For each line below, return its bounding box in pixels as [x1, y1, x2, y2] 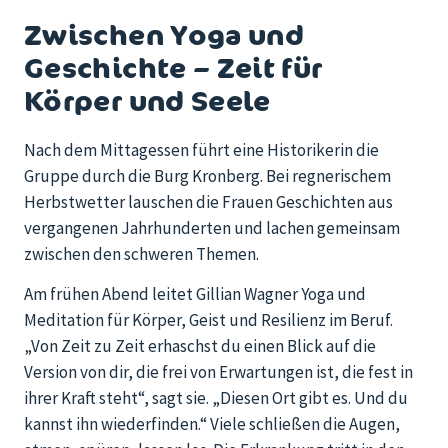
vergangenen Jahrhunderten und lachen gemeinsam [24, 216, 400, 239]
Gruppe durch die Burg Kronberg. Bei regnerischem [24, 164, 391, 187]
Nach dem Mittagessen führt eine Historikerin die [24, 138, 379, 161]
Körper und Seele [24, 80, 271, 119]
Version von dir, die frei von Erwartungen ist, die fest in [24, 361, 413, 384]
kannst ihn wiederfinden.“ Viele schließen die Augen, [24, 413, 400, 436]
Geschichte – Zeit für [24, 47, 323, 86]
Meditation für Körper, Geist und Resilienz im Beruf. [24, 309, 393, 332]
